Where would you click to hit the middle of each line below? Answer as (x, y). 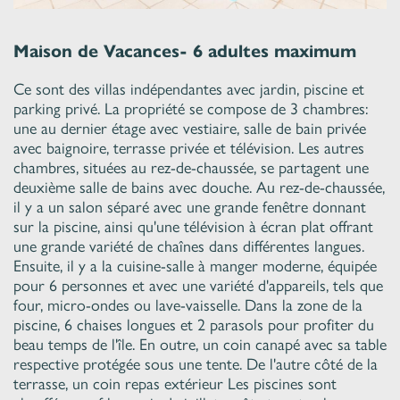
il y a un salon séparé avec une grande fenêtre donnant (190, 207)
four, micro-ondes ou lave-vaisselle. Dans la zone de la (188, 305)
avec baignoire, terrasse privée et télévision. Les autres (189, 148)
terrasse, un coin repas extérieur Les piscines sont (175, 383)
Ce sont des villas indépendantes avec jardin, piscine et (189, 89)
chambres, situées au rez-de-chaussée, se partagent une (191, 167)
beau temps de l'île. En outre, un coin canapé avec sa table (200, 344)
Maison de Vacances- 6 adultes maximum (185, 50)
